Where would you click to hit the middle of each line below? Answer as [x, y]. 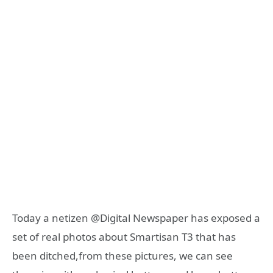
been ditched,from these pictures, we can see [122, 256]
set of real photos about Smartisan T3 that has [124, 237]
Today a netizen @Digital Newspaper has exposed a [136, 218]
